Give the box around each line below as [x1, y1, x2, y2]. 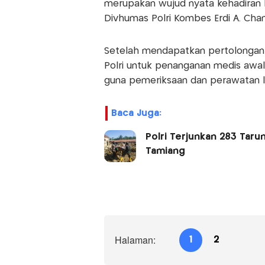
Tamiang [145, 147, 185, 156]
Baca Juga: [111, 109, 161, 118]
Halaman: [114, 233, 156, 247]
